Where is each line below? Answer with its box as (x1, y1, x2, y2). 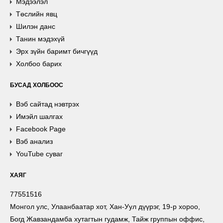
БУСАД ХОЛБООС (10, 82, 63, 89)
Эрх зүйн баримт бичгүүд (16, 47, 98, 55)
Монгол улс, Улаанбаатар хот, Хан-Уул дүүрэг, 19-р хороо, (10, 203, 200, 211)
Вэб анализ (16, 137, 53, 145)
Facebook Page (16, 125, 66, 133)
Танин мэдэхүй (16, 35, 65, 43)
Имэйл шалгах (16, 112, 63, 120)
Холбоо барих (16, 60, 62, 68)
